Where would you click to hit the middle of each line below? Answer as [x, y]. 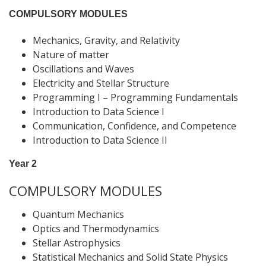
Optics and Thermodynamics [96, 229]
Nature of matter [71, 55]
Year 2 [23, 164]
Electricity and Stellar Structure [101, 83]
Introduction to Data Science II [100, 140]
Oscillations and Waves [83, 69]
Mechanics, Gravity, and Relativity [106, 40]
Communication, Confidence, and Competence [134, 126]
